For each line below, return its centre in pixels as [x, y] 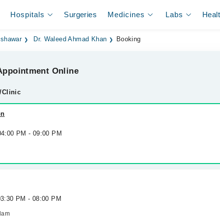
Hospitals [28, 14]
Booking [128, 39]
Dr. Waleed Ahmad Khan [70, 39]
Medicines [126, 14]
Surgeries [80, 14]
